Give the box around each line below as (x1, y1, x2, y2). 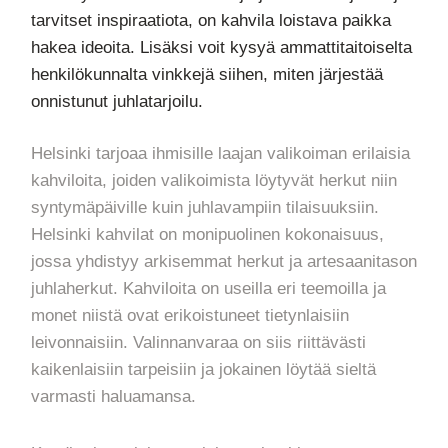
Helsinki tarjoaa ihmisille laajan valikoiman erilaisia (31, 144, 410, 163)
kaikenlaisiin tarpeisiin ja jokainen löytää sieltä (31, 360, 376, 379)
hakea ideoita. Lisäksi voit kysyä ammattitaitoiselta (31, 38, 412, 57)
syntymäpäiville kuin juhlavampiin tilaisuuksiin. (31, 198, 379, 217)
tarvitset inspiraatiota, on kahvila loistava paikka (31, 11, 391, 30)
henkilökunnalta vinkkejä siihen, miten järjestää (31, 65, 383, 84)
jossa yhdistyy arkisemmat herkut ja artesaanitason (31, 252, 417, 271)
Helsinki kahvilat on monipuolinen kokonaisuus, (31, 225, 384, 244)
